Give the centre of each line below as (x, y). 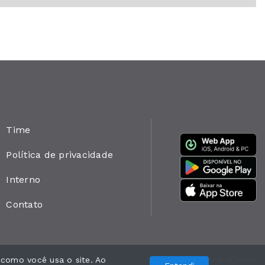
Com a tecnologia (203, 259)
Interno (23, 180)
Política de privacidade (59, 155)
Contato (25, 204)
